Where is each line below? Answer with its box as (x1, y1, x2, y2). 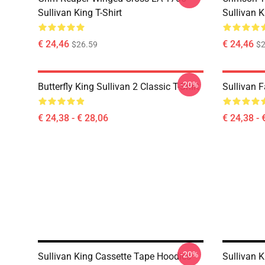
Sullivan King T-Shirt (38, 7, 122, 18)
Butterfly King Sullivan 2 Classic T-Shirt (38, 81, 199, 92)
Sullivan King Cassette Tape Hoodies (38, 251, 191, 262)
